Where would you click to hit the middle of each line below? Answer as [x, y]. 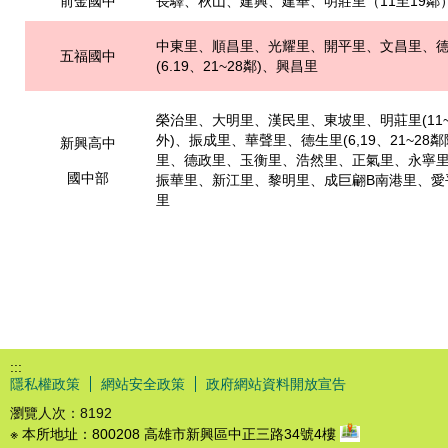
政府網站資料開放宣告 [276, 384]
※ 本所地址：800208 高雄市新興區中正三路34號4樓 [175, 434]
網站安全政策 [143, 384]
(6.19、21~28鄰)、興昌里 [237, 65]
